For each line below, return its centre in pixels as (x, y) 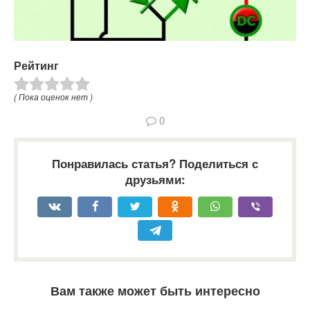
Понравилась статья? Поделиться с (155, 164)
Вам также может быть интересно (155, 291)
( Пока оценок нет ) (53, 97)
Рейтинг (36, 66)
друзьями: (155, 180)
